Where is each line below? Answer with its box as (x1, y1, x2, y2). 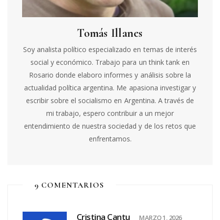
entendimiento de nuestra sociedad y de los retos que (24, 121, 196, 131)
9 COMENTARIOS (34, 180, 104, 190)
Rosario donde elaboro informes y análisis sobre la (29, 70, 191, 80)
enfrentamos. (88, 134, 132, 143)
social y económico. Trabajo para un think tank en (30, 57, 190, 67)
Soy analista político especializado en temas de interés (23, 44, 197, 54)
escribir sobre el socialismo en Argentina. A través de (26, 95, 194, 105)
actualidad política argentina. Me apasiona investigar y (24, 82, 196, 92)
